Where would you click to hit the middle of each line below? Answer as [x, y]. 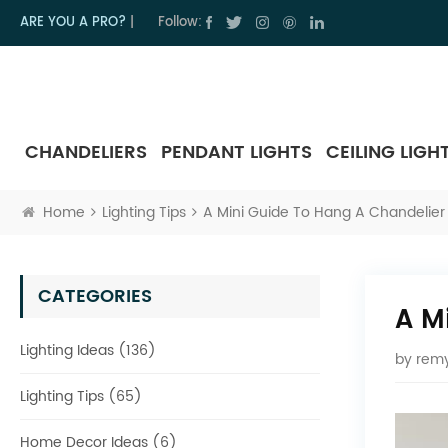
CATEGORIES [95, 296]
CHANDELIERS [86, 152]
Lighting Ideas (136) [88, 350]
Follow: [180, 22]
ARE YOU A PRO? [73, 22]
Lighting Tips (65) [81, 396]
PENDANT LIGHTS [236, 152]
